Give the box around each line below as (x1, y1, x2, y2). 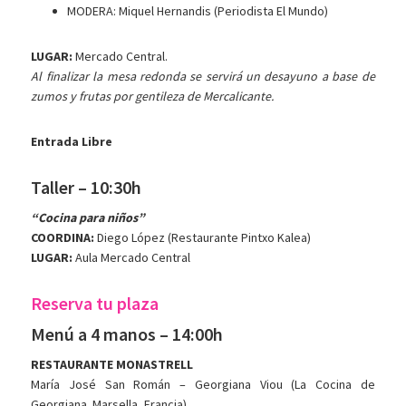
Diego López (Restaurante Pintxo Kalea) (94, 229, 312, 246)
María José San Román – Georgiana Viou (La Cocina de (31, 376, 375, 393)
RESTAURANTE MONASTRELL (31, 356, 194, 373)
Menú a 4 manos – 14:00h (31, 323, 224, 346)
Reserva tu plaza (31, 292, 159, 315)
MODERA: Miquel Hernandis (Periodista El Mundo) (67, 3, 329, 20)
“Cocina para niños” (31, 209, 146, 227)
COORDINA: (31, 229, 95, 246)
